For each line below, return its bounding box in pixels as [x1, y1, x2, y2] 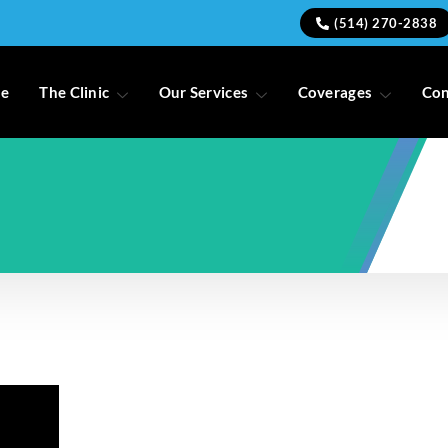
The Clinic [39, 83, 110, 102]
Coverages [297, 83, 373, 102]
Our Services [158, 83, 249, 102]
